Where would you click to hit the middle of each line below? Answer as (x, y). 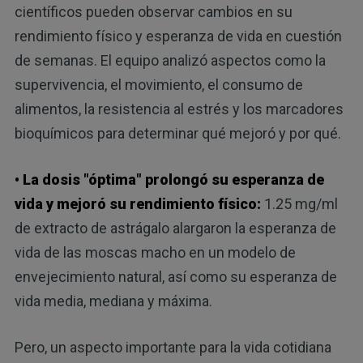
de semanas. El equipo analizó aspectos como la (170, 60)
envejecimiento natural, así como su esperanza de (175, 276)
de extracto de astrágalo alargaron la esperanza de (175, 228)
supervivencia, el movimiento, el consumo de (158, 84)
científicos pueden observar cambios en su (153, 11)
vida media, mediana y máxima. (113, 301)
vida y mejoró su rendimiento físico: (137, 203)
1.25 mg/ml (299, 203)
